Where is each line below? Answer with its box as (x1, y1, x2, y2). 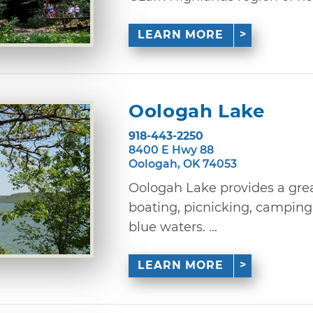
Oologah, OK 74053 (129, 156, 237, 170)
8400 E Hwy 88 (129, 143, 214, 156)
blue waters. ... (129, 219, 217, 235)
